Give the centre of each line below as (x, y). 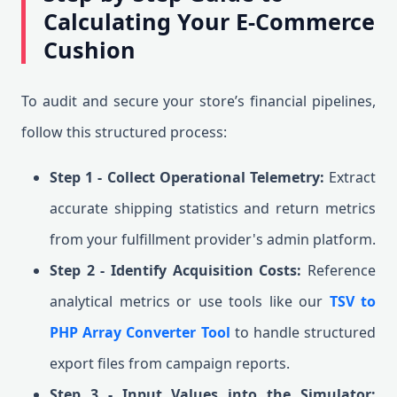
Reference (339, 270)
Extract (350, 177)
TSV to (352, 301)
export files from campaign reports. (170, 363)
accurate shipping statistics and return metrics (213, 208)
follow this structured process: (124, 132)
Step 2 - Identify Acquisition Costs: (176, 270)
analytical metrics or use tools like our (190, 301)
